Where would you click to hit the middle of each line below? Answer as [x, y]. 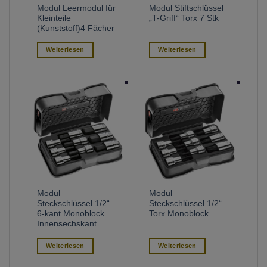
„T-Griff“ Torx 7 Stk [184, 18]
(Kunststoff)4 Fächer [76, 28]
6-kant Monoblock [71, 214]
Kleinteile [54, 18]
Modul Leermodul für [77, 8]
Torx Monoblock [179, 214]
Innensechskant [67, 224]
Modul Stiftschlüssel [187, 8]
